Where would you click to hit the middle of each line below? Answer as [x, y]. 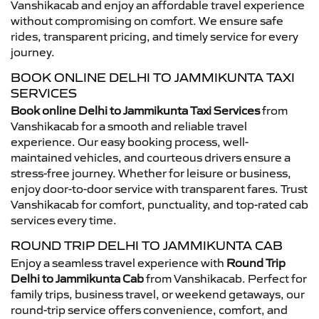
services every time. [64, 220]
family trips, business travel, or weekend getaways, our [158, 294]
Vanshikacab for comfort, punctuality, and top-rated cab [159, 204]
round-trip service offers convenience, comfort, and [149, 309]
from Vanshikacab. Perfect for [225, 278]
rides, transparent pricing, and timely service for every [155, 36]
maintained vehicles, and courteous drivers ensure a [151, 157]
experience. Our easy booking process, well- [130, 141]
